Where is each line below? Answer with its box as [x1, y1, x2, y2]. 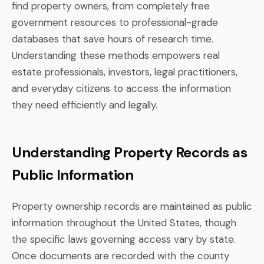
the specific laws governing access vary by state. [12, 232, 236, 246]
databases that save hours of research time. [12, 32, 213, 45]
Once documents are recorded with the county [12, 249, 229, 262]
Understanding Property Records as [12, 143, 247, 161]
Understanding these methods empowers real [12, 48, 220, 62]
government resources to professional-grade [12, 15, 218, 29]
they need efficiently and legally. [12, 98, 157, 111]
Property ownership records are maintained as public [12, 199, 252, 213]
